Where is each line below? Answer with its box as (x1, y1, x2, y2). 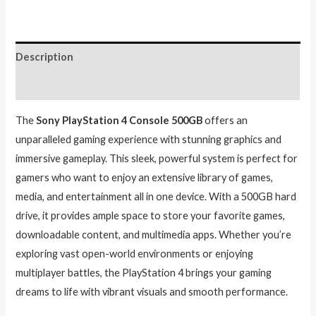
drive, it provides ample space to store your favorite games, (16, 209, 286, 221)
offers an (202, 114, 248, 126)
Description (16, 50, 74, 63)
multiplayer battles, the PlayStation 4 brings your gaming (16, 266, 272, 279)
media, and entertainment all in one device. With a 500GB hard (16, 190, 297, 202)
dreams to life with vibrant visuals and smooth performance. (16, 285, 288, 298)
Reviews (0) (16, 80, 72, 92)
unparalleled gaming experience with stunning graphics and (16, 133, 282, 145)
